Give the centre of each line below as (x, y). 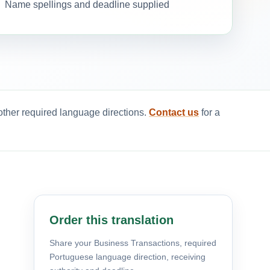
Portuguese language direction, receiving (127, 256)
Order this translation (111, 220)
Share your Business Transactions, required (133, 243)
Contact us (174, 112)
